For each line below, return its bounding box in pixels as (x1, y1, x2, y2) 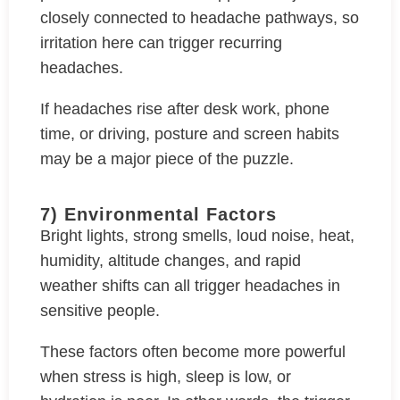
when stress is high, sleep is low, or (40, 368, 291, 386)
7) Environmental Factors (40, 204, 277, 224)
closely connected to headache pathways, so (40, 9, 359, 27)
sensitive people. (40, 302, 164, 320)
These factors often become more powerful (40, 343, 346, 361)
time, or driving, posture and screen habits (40, 125, 339, 143)
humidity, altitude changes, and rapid (40, 252, 301, 270)
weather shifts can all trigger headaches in (40, 277, 340, 295)
